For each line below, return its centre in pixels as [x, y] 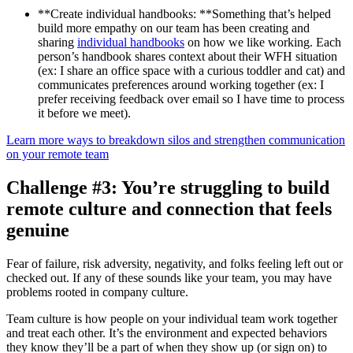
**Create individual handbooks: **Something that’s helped [184, 14]
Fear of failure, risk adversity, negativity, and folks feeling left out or [175, 264]
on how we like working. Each [263, 43]
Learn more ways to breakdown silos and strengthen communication [176, 140]
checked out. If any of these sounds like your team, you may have [169, 278]
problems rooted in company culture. [97, 292]
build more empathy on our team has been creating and [174, 28]
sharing [58, 43]
